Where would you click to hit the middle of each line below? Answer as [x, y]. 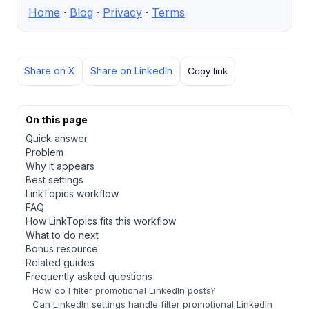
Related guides [60, 263]
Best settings [54, 180]
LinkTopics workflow [72, 194]
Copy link [208, 71]
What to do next [62, 235]
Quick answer [57, 139]
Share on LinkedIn [131, 71]
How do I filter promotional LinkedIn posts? [124, 291]
